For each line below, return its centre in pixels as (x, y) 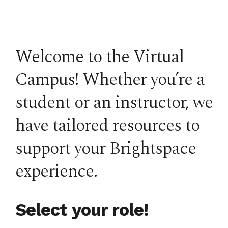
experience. (56, 172)
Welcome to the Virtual (99, 57)
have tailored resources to (107, 126)
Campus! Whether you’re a (110, 80)
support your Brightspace (106, 149)
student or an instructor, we (114, 103)
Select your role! (82, 210)
